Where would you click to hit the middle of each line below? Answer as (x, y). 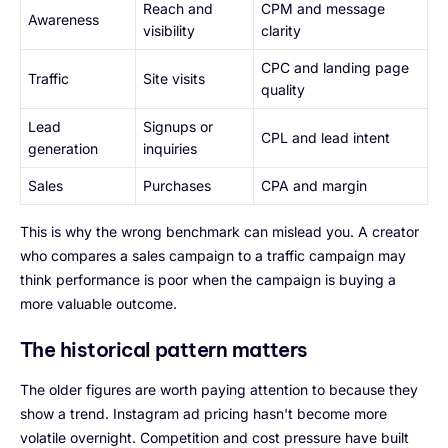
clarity (281, 31)
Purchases (177, 186)
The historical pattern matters (164, 350)
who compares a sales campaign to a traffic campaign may (213, 256)
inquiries (170, 149)
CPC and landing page (335, 68)
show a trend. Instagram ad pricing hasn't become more (203, 414)
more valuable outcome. (98, 304)
